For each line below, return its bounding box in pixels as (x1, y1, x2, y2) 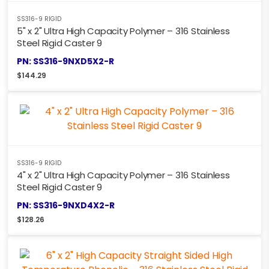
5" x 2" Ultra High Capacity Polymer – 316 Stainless (17, 24, 230, 37)
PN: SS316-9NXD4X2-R (17, 199, 115, 211)
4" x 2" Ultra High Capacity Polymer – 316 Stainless (17, 168, 230, 181)
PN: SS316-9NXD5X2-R (17, 55, 114, 67)
